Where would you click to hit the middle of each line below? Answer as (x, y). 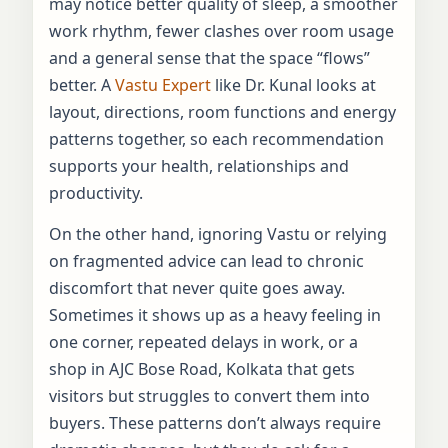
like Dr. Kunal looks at (293, 84)
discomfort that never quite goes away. (197, 287)
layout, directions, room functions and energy (222, 111)
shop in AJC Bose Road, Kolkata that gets (202, 368)
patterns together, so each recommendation (216, 138)
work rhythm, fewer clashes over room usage (221, 30)
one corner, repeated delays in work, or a (203, 341)
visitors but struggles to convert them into (209, 395)
